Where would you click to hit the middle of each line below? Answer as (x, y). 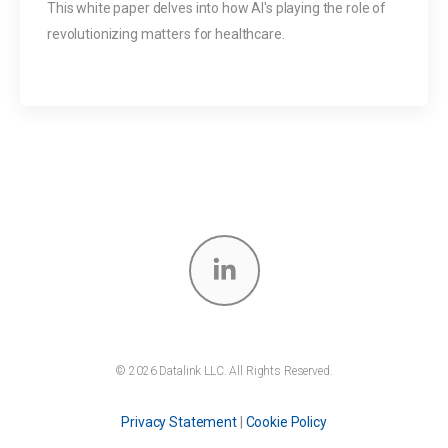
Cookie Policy (286, 422)
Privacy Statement (179, 422)
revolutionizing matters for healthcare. (166, 33)
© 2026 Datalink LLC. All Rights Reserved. (224, 371)
